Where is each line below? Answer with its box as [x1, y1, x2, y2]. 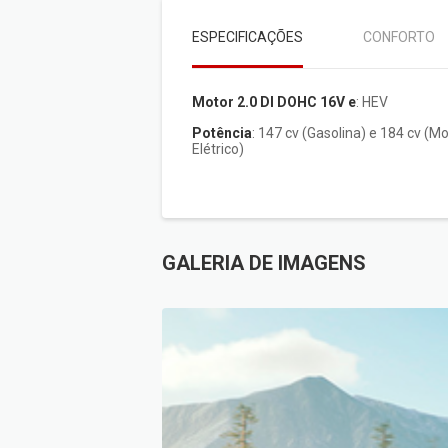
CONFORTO [363, 29, 435, 46]
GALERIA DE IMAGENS [162, 251, 366, 276]
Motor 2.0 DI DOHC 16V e [192, 94, 356, 111]
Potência [192, 125, 252, 142]
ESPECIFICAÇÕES [192, 29, 303, 46]
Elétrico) [192, 141, 244, 158]
